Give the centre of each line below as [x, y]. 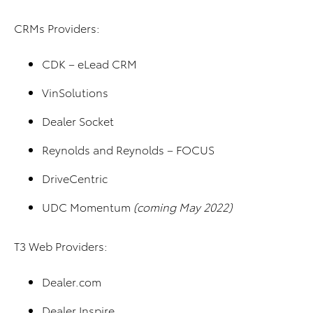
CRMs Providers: [57, 28]
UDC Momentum [88, 207]
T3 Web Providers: [61, 246]
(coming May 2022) [183, 207]
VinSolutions [75, 92]
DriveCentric [75, 178]
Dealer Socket [78, 121]
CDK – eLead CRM [89, 64]
